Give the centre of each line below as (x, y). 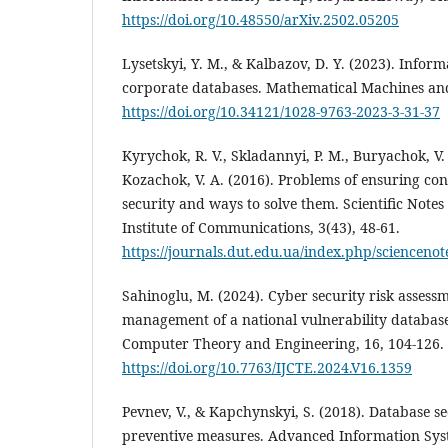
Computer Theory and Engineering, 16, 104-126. (283, 343)
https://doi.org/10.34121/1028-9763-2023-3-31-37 (281, 111)
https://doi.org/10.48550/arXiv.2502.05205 (260, 19)
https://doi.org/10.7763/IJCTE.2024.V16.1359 (267, 367)
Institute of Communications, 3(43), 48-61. (261, 227)
